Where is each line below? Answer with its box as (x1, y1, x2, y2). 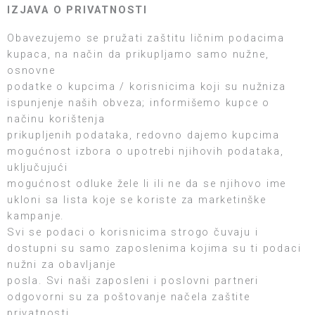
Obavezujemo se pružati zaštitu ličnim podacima (7, 32, 285, 45)
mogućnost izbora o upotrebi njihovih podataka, (7, 145, 284, 158)
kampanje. (7, 210, 65, 223)
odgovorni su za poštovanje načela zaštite (7, 290, 250, 304)
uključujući (7, 161, 68, 174)
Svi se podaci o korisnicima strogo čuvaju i (7, 226, 259, 239)
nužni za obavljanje (7, 258, 117, 271)
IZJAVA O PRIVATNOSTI (7, 4, 148, 17)
